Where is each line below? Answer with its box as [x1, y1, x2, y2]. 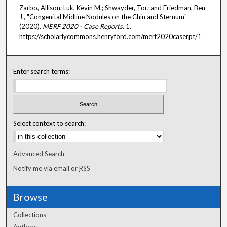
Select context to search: [13, 119, 86, 128]
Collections [13, 211, 47, 219]
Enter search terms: [13, 67, 70, 75]
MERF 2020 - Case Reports [43, 22, 123, 30]
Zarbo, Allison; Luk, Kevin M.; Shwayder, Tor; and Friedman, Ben [19, 3, 205, 12]
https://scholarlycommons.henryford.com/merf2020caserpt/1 [19, 32, 202, 41]
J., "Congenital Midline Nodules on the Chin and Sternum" [19, 12, 187, 21]
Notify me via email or [13, 164, 80, 173]
